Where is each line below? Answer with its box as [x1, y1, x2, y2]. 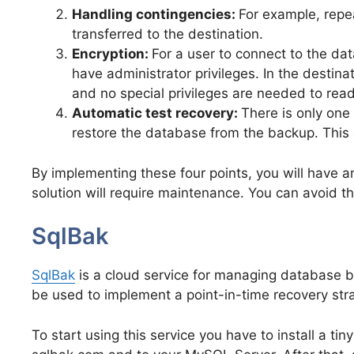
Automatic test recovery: [72, 105, 241, 122]
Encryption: [72, 46, 152, 62]
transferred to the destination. [72, 26, 263, 43]
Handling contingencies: [72, 6, 239, 23]
